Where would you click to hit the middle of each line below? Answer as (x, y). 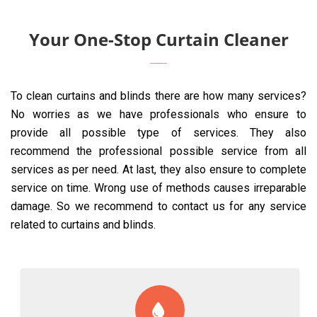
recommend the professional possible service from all (158, 151)
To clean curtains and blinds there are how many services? (158, 96)
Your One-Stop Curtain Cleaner (158, 39)
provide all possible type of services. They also (158, 133)
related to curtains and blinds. (83, 225)
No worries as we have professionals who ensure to (158, 114)
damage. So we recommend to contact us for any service (158, 206)
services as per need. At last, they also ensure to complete (158, 169)
